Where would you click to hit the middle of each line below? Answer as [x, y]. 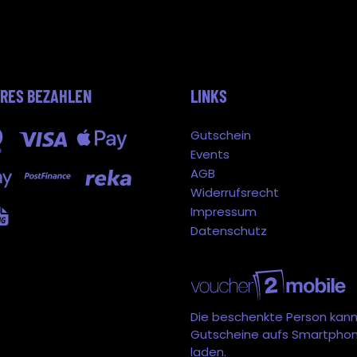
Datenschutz [229, 230]
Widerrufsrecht [235, 192]
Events [210, 154]
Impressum [224, 211]
